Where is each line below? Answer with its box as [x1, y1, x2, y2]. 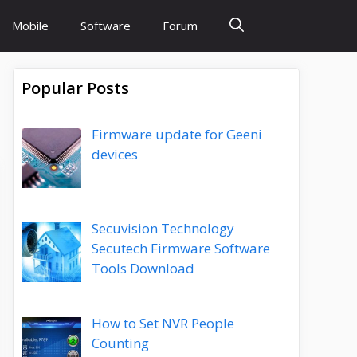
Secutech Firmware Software [91, 239, 270, 258]
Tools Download [91, 259, 194, 278]
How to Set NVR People [91, 313, 234, 332]
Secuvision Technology [91, 219, 234, 238]
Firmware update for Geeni [91, 125, 262, 143]
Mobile [12, 18, 49, 33]
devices [91, 145, 138, 163]
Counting [91, 333, 149, 352]
